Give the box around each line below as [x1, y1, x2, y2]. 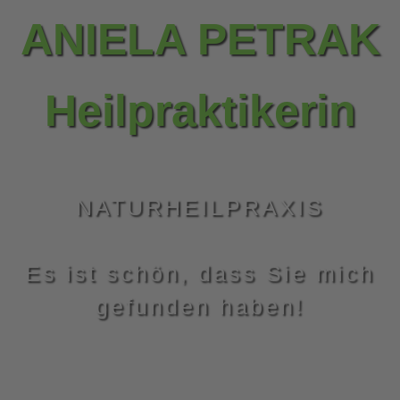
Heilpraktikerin [44, 86, 356, 136]
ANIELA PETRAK [20, 14, 380, 64]
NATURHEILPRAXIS [76, 195, 324, 220]
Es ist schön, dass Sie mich [25, 261, 375, 286]
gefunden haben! [96, 294, 304, 319]
